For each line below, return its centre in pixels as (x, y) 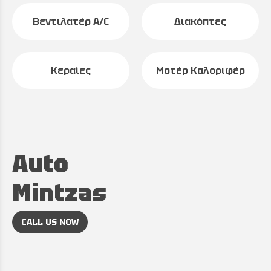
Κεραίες (71, 70)
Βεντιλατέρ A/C (71, 21)
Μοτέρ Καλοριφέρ (200, 70)
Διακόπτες (200, 21)
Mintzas (59, 193)
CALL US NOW (50, 222)
